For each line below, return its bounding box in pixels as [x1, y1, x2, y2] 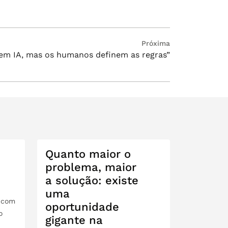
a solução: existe [45, 174, 138, 187]
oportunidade [45, 200, 119, 213]
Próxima [141, 39, 170, 47]
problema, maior [45, 160, 136, 174]
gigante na [45, 213, 103, 226]
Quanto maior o [45, 147, 131, 160]
